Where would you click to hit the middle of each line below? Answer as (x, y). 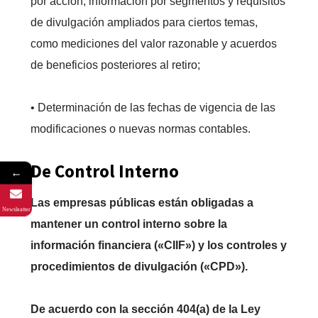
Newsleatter (16, 209)
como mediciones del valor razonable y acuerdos (153, 44)
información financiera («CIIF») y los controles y (158, 246)
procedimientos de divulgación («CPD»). (139, 267)
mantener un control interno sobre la (128, 224)
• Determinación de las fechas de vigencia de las (153, 108)
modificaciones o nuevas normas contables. (140, 129)
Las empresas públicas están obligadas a (142, 203)
